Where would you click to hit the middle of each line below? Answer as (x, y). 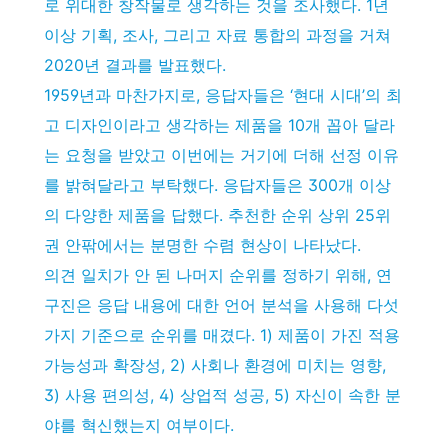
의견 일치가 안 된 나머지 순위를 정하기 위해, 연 (218, 275)
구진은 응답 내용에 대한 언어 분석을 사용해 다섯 (221, 305)
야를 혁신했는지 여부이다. (139, 425)
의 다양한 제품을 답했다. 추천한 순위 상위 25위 (217, 215)
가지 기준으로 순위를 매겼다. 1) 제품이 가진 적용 (222, 335)
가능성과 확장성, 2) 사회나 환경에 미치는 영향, (215, 365)
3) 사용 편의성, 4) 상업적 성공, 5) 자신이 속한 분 (222, 395)
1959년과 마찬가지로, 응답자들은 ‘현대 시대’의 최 (223, 95)
